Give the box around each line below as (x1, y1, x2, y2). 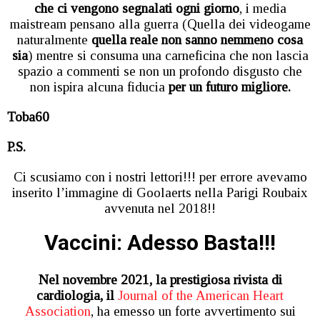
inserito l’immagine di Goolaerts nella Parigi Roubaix (12, 184, 308, 200)
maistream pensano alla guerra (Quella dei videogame (9, 16, 311, 31)
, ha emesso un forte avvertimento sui (90, 303, 296, 319)
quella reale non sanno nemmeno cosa (91, 31, 303, 47)
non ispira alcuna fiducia (29, 79, 165, 94)
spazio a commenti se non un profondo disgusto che (18, 63, 302, 79)
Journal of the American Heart (114, 287, 284, 303)
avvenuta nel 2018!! (104, 200, 216, 216)
